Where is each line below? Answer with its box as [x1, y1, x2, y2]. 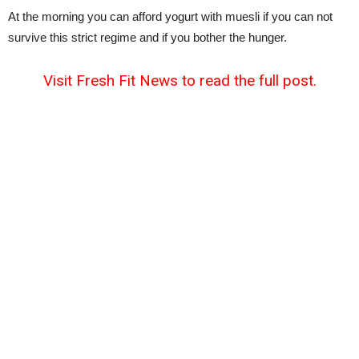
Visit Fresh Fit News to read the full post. [42, 71, 317, 90]
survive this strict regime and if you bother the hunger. [8, 30, 287, 44]
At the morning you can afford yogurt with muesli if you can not [8, 10, 333, 23]
